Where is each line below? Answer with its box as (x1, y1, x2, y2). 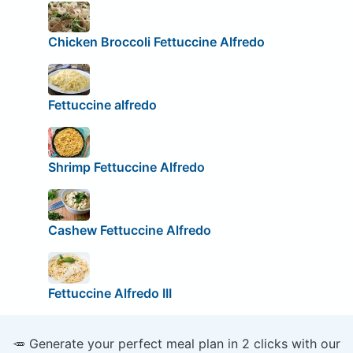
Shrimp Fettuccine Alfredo (47, 159, 205, 176)
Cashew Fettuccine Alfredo (47, 221, 211, 238)
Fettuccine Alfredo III (47, 284, 172, 301)
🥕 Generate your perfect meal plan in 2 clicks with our (13, 335, 340, 351)
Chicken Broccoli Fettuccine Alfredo (47, 34, 265, 50)
